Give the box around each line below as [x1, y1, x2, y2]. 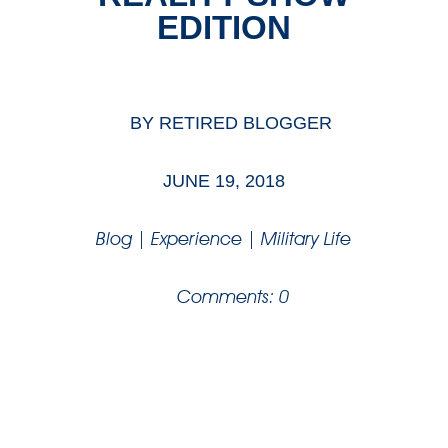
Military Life [261, 228, 352, 250]
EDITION [156, 9, 291, 47]
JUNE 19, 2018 [162, 171, 285, 192]
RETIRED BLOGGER [159, 113, 333, 134]
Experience [151, 228, 243, 250]
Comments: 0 [177, 286, 290, 308]
